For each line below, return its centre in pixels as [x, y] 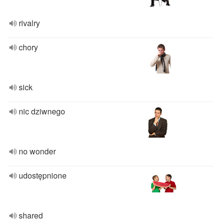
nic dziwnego [42, 111]
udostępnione [43, 175]
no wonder [37, 151]
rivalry [29, 23]
